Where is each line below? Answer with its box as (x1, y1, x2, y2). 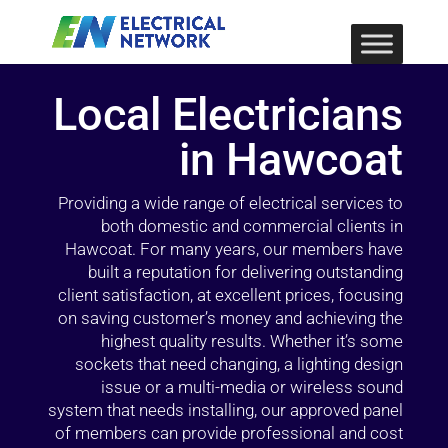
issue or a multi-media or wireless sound (101, 377, 404, 397)
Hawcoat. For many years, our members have (65, 239, 404, 259)
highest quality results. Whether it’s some (101, 331, 404, 351)
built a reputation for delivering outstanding (88, 262, 404, 282)
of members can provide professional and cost (55, 423, 404, 443)
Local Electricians (53, 88, 404, 141)
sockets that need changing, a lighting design (75, 354, 404, 374)
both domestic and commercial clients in (101, 216, 404, 236)
